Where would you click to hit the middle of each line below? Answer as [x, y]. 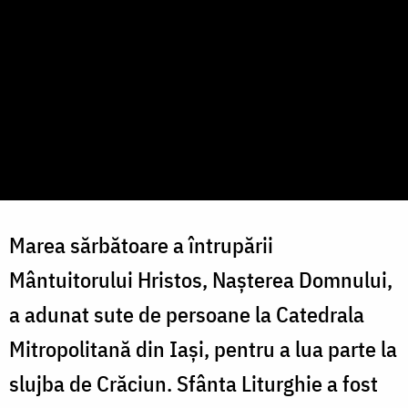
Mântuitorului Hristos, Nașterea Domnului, [201, 280]
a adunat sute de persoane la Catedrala [187, 315]
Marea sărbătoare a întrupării [141, 245]
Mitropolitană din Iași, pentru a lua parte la [203, 349]
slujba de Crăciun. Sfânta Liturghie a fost [194, 384]
